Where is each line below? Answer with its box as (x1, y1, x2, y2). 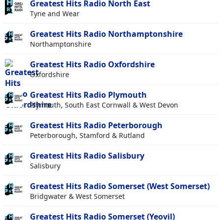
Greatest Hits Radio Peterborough (30, 120, 163, 131)
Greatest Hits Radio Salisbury (30, 150, 144, 162)
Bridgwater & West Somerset (30, 192, 125, 201)
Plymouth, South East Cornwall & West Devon (30, 100, 178, 110)
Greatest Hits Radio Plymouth (30, 89, 147, 101)
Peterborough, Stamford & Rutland (30, 131, 145, 140)
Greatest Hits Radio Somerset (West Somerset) (30, 181, 210, 192)
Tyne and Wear (30, 9, 80, 19)
